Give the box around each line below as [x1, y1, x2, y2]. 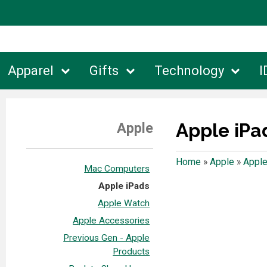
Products [113, 246, 150, 257]
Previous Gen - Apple [63, 232, 150, 243]
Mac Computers [84, 163, 150, 174]
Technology [154, 63, 224, 79]
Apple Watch [98, 197, 150, 209]
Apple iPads [98, 180, 150, 191]
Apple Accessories [73, 215, 150, 226]
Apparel [8, 63, 54, 79]
